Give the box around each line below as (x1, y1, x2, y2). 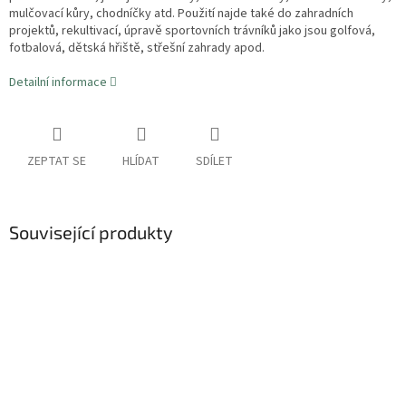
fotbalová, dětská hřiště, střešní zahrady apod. (9, 39, 265, 58)
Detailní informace (9, 73, 107, 92)
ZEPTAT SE (27, 152, 86, 171)
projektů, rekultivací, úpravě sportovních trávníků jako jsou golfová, (9, 22, 375, 41)
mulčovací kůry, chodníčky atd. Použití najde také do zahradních (9, 5, 353, 24)
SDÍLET (196, 152, 233, 171)
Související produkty (9, 221, 173, 244)
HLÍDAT (122, 152, 159, 171)
